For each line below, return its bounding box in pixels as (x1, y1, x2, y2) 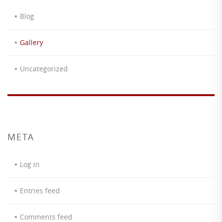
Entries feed (20, 186, 60, 195)
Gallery (20, 38, 43, 47)
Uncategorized (20, 64, 68, 73)
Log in (20, 160, 40, 169)
